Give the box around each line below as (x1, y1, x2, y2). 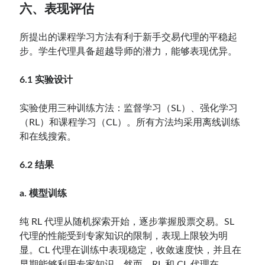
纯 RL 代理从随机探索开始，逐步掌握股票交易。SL (20, 216, 235, 227)
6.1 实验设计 (20, 75, 73, 85)
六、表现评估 (20, 1, 95, 15)
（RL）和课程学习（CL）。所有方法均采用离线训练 (20, 117, 241, 127)
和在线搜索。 (20, 131, 77, 141)
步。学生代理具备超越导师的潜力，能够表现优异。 (20, 46, 238, 56)
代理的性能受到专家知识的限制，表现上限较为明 (20, 231, 228, 241)
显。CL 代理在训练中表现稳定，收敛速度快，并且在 (20, 245, 242, 255)
